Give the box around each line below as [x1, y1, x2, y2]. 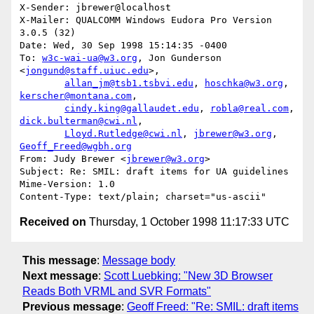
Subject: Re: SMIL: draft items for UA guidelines [20, 166, 289, 177]
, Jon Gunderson [137, 53, 221, 64]
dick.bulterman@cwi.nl [20, 116, 137, 127]
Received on [20, 216, 86, 228]
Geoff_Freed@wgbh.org [20, 141, 132, 152]
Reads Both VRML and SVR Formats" [22, 285, 211, 297]
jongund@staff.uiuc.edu [25, 65, 149, 76]
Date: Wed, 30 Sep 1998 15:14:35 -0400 [20, 40, 227, 51]
